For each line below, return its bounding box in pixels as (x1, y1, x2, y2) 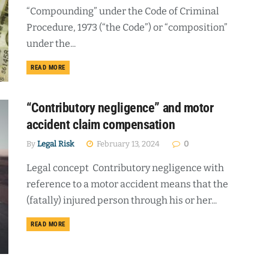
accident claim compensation (26, 116, 175, 132)
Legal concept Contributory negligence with (26, 162, 224, 174)
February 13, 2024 (95, 139, 160, 148)
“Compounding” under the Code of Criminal (26, 5, 219, 17)
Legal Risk (37, 139, 74, 148)
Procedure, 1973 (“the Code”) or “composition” (26, 22, 228, 34)
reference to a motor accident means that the (26, 178, 228, 190)
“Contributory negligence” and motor (26, 100, 214, 115)
